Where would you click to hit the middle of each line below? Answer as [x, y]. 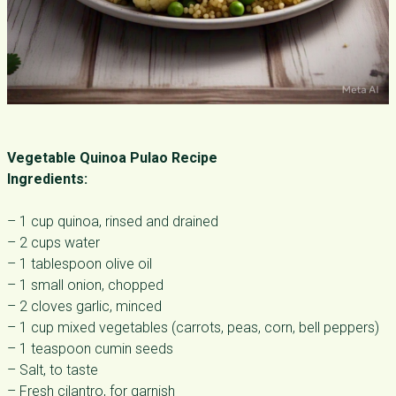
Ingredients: [47, 179]
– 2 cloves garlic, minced [84, 306]
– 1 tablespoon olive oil [80, 264]
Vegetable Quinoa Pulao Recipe [112, 158]
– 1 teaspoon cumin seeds [90, 349]
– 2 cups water [53, 243]
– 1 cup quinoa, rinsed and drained [113, 221]
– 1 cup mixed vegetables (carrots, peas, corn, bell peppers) [193, 327]
